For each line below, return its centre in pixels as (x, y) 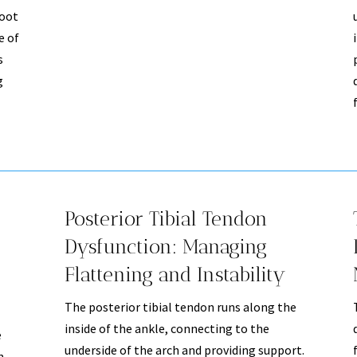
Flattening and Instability (175, 275)
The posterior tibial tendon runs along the (180, 307)
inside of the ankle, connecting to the (167, 329)
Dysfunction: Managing (165, 247)
